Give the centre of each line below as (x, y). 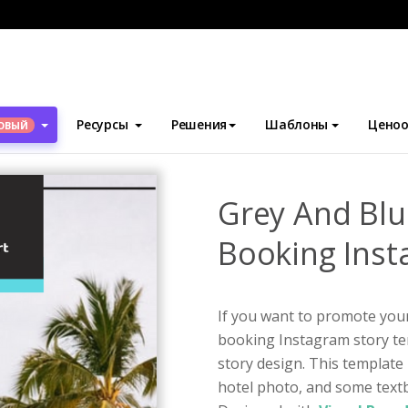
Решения (199, 124)
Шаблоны (297, 124)
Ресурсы (102, 124)
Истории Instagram (114, 110)
